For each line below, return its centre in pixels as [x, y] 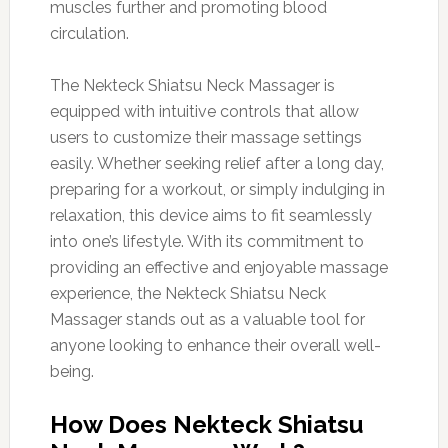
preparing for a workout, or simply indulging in [217, 189]
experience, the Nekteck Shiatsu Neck [187, 293]
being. [71, 371]
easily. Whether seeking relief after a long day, [216, 163]
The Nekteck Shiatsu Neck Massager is [192, 85]
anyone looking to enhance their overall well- [215, 345]
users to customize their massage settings [205, 137]
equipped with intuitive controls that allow [204, 111]
